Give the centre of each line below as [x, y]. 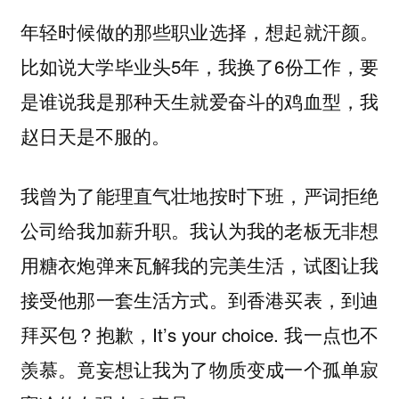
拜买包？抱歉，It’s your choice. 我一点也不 [199, 334]
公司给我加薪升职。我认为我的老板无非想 [199, 229]
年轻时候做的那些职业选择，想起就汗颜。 [199, 32]
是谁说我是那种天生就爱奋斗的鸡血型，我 [199, 101]
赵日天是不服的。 [95, 136]
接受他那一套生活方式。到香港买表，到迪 [199, 299]
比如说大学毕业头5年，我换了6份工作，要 [199, 66]
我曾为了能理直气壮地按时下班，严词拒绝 [199, 195]
